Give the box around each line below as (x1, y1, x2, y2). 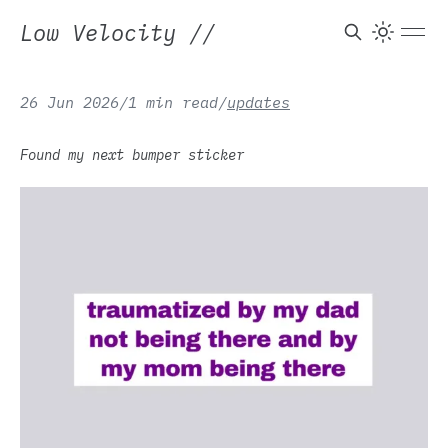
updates (227, 92, 290, 112)
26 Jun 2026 (20, 92, 119, 112)
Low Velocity (20, 17, 189, 47)
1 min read (128, 92, 218, 112)
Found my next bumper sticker (20, 146, 244, 164)
